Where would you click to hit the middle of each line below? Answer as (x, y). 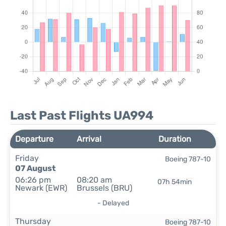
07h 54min (175, 182)
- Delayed (113, 203)
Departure (34, 139)
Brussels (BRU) (105, 188)
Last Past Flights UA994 (82, 116)
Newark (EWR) (41, 188)
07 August (35, 168)
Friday (27, 158)
